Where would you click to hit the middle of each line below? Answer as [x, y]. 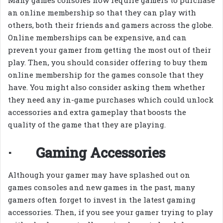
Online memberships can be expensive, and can [97, 38]
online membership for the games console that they [106, 75]
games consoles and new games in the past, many [102, 187]
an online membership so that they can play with [102, 13]
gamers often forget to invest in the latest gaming [102, 199]
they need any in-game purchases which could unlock [111, 100]
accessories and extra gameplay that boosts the [97, 112]
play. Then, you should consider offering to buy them [108, 62]
